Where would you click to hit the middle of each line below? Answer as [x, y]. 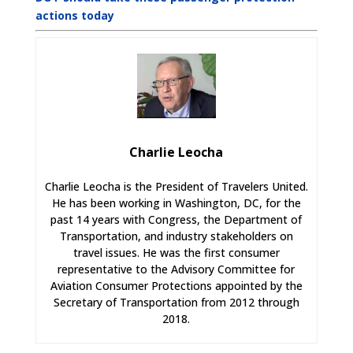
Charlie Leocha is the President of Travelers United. [176, 186]
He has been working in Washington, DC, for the [176, 203]
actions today [74, 16]
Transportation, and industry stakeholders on [176, 236]
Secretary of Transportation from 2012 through [176, 302]
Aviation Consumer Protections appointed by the [176, 285]
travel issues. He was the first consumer [176, 252]
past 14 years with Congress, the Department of [176, 219]
